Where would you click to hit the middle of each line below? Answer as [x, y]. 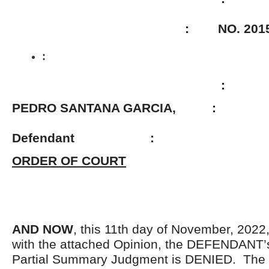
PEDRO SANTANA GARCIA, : [127, 108]
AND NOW [43, 229]
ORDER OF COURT [69, 161]
